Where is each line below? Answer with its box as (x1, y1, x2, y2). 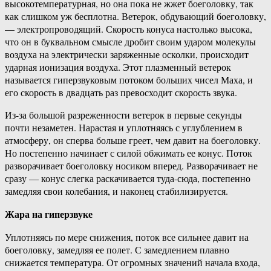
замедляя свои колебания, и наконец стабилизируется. (5, 184, 228, 198)
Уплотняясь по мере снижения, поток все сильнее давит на (5, 230, 249, 244)
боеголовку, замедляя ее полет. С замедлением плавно (5, 243, 229, 256)
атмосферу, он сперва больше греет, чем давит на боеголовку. (5, 134, 261, 147)
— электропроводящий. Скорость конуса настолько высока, (5, 22, 252, 36)
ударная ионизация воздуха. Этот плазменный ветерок (5, 60, 231, 74)
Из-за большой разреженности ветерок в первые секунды (5, 108, 242, 122)
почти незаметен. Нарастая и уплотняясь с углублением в (5, 121, 243, 134)
